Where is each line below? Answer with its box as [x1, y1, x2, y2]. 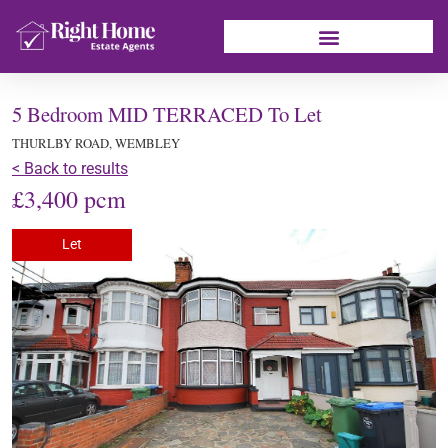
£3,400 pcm [12, 183, 126, 215]
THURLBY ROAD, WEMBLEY [12, 134, 180, 152]
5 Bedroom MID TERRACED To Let [12, 100, 322, 128]
